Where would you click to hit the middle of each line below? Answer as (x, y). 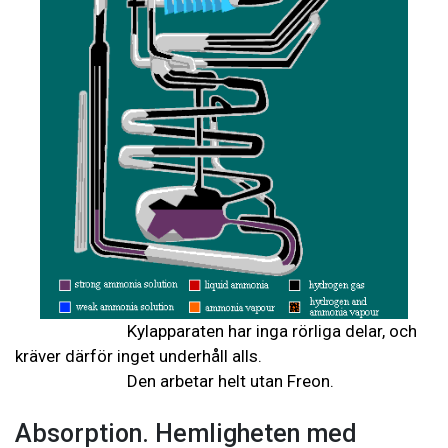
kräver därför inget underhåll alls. (140, 356)
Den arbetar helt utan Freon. (174, 381)
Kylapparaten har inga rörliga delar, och (216, 331)
